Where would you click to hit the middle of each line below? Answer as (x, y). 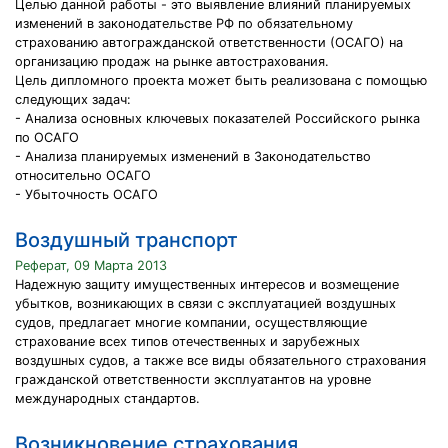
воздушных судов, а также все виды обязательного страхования (220, 360)
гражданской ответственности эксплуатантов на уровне (193, 379)
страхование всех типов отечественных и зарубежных (187, 341)
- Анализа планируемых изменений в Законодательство (193, 156)
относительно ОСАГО (83, 175)
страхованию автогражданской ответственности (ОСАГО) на (209, 42)
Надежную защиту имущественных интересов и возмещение (207, 284)
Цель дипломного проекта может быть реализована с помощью (221, 80)
